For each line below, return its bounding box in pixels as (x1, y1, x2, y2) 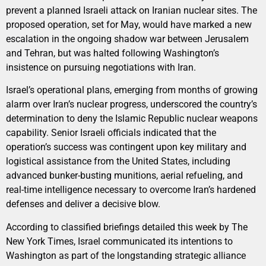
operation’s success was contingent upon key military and (6, 141, 246, 153)
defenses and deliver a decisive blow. (6, 198, 160, 210)
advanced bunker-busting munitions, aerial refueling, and (6, 170, 243, 182)
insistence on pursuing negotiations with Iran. (6, 61, 196, 73)
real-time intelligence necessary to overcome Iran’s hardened (6, 184, 256, 196)
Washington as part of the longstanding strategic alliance (6, 249, 246, 261)
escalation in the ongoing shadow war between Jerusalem (6, 33, 249, 45)
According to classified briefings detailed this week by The (6, 221, 248, 233)
